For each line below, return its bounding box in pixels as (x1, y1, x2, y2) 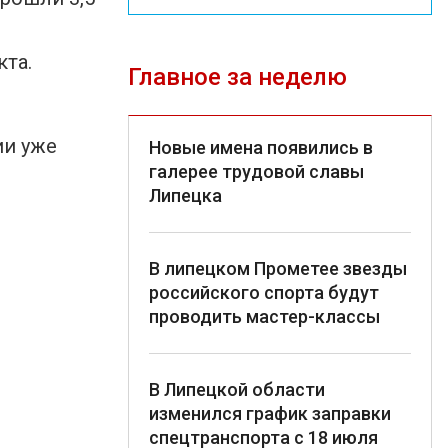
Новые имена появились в (149, 136, 373, 158)
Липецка (149, 184, 222, 206)
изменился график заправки (149, 402, 391, 424)
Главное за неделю (128, 62, 347, 91)
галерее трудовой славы (149, 160, 364, 182)
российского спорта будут (149, 281, 379, 303)
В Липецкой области (149, 378, 325, 400)
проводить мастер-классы (149, 305, 380, 327)
